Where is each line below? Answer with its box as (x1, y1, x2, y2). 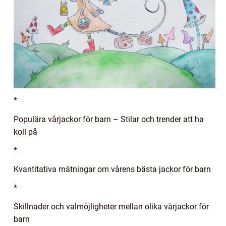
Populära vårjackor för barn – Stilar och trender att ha (14, 114, 204, 124)
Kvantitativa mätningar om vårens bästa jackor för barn (14, 164, 211, 174)
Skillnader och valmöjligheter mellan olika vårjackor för (14, 201, 209, 211)
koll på (14, 127, 37, 137)
